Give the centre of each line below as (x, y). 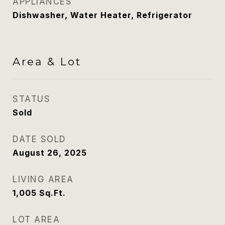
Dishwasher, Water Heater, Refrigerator (102, 15)
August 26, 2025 (50, 153)
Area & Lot (47, 62)
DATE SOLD (39, 139)
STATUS (31, 99)
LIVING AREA (43, 179)
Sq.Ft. (52, 193)
